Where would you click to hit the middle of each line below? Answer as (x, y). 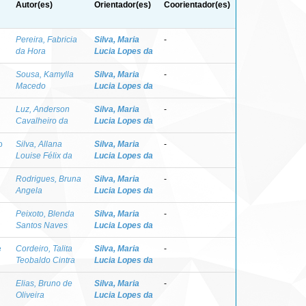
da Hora (31, 51)
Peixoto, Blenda (45, 213)
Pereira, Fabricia (46, 39)
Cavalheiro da (42, 121)
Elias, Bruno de (44, 283)
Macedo (31, 86)
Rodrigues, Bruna (48, 179)
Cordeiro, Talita (44, 248)
